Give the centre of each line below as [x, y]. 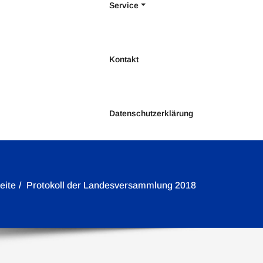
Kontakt [124, 60]
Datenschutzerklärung [151, 114]
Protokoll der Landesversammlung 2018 [111, 186]
